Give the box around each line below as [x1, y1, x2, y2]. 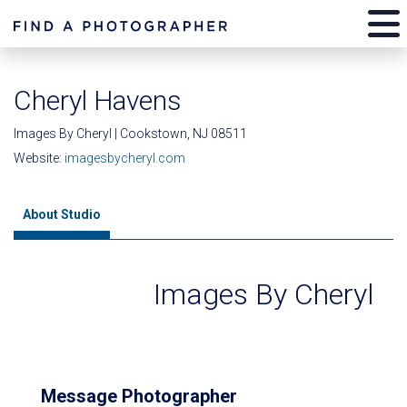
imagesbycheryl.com [65, 151, 185, 165]
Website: [14, 151, 65, 165]
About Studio [23, 207, 101, 222]
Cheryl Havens [14, 84, 182, 116]
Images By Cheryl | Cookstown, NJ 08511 [14, 126, 247, 141]
